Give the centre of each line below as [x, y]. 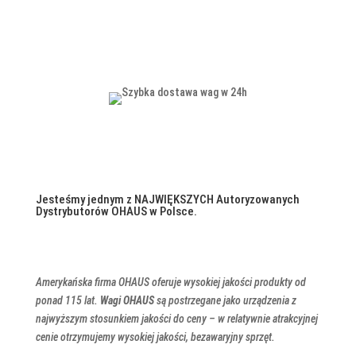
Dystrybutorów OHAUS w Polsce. [116, 212]
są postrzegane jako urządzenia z [226, 301]
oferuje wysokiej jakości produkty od [228, 282]
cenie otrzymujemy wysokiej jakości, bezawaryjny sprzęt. [155, 337]
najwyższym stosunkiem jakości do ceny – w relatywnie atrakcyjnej [176, 319]
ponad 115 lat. [68, 301]
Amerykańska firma [75, 282]
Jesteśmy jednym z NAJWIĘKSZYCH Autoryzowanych [167, 200]
